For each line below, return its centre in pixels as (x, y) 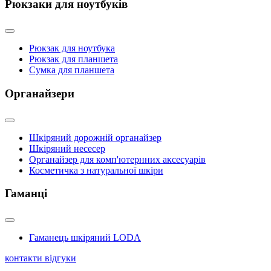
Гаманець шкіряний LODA (85, 238)
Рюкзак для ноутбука (72, 48)
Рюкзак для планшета (73, 59)
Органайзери (40, 93)
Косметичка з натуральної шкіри (96, 170)
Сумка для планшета (72, 70)
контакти (25, 258)
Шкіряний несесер (67, 148)
